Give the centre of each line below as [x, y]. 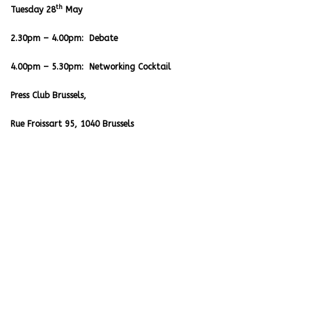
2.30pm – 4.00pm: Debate [64, 38]
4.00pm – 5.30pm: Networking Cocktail [91, 67]
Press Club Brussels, [48, 95]
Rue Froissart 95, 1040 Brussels [72, 124]
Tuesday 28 [33, 10]
